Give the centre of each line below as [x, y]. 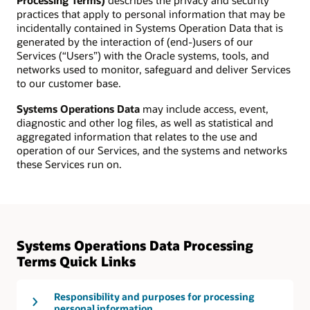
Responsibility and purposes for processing [154, 296]
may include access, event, [204, 108]
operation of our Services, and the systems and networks [152, 150]
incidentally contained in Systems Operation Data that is [150, 28]
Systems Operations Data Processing [135, 245]
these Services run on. [69, 164]
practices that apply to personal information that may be [151, 14]
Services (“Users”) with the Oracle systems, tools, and [143, 56]
